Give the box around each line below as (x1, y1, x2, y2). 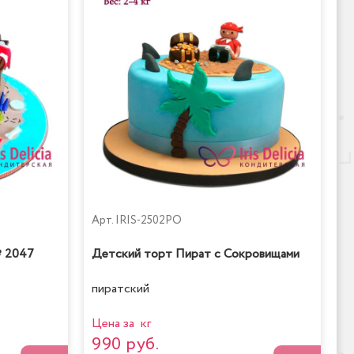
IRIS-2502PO (115, 212, 182, 228)
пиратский (92, 280, 149, 299)
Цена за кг (92, 314, 151, 333)
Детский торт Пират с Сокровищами (92, 245, 299, 264)
